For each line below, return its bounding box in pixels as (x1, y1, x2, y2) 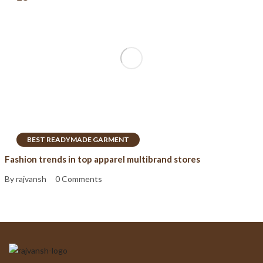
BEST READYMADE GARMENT (27, 134, 129, 144)
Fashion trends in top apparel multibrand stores (5, 153, 200, 164)
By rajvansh (5, 174, 46, 184)
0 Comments (55, 174, 102, 184)
